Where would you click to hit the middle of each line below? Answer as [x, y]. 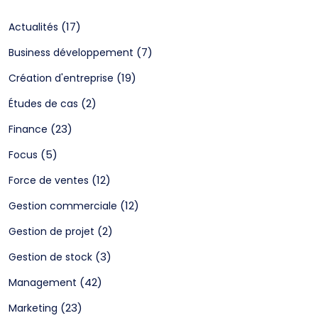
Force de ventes [49, 180]
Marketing [33, 308]
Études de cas [43, 103]
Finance [28, 129]
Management [43, 282]
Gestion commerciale [63, 205]
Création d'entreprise [61, 78]
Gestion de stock [50, 257]
